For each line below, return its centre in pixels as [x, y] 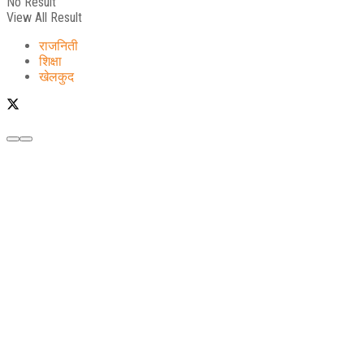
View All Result [44, 17]
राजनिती [58, 45]
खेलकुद [56, 76]
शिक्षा [50, 61]
